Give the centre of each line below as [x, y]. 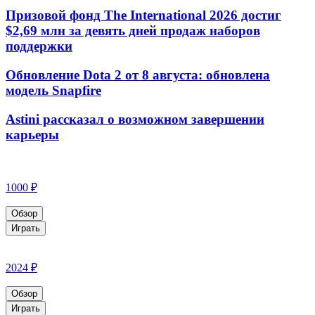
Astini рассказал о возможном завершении [135, 119]
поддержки [39, 46]
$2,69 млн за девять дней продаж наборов [133, 31]
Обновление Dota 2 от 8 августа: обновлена [138, 75]
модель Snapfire [53, 90]
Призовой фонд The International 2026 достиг [143, 15]
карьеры [32, 134]
